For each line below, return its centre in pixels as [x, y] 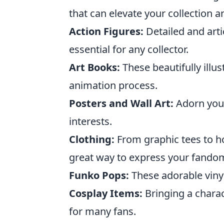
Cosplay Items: [106, 193]
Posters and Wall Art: [121, 103]
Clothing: [92, 139]
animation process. [113, 85]
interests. [90, 121]
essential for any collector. [129, 49]
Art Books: [94, 67]
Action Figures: [106, 31]
